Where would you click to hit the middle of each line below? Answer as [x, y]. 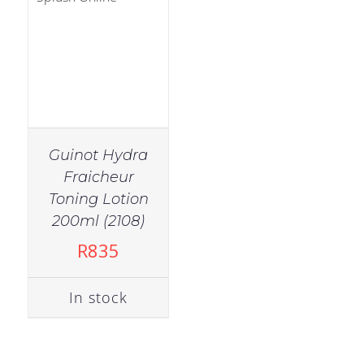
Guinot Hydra [99, 156]
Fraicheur [98, 178]
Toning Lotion [98, 199]
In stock [99, 298]
